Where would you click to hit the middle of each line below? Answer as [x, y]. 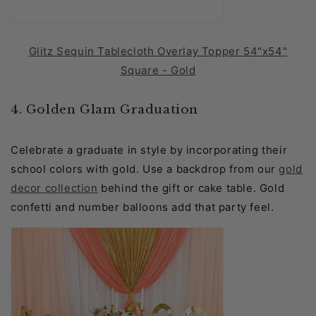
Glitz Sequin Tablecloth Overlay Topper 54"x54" [158, 51]
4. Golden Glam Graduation [104, 110]
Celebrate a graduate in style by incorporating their [149, 150]
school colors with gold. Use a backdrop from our [145, 169]
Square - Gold [158, 71]
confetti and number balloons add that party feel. [142, 207]
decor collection [54, 188]
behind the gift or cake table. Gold [191, 188]
